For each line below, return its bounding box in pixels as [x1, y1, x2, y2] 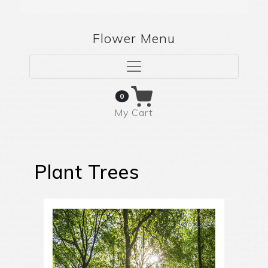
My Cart [114, 106, 154, 119]
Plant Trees [33, 160, 139, 184]
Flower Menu [92, 29, 175, 46]
